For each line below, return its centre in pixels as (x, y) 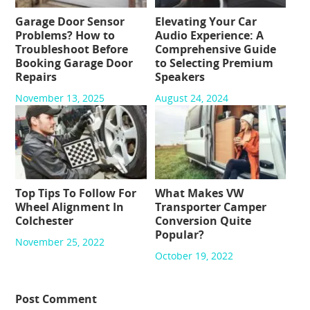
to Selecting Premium (214, 63)
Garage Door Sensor (70, 21)
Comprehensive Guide (215, 49)
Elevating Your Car (206, 21)
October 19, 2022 (194, 256)
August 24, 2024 (191, 98)
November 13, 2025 (60, 98)
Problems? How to (65, 35)
